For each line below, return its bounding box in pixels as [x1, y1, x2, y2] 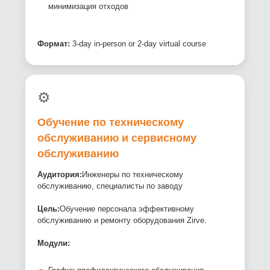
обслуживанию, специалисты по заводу [37, 181, 183, 191]
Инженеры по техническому [82, 170, 184, 180]
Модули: [37, 239, 71, 248]
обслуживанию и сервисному [37, 132, 197, 145]
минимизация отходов [48, 2, 129, 11]
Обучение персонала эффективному [60, 204, 195, 214]
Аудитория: [37, 170, 83, 180]
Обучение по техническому [37, 116, 184, 129]
